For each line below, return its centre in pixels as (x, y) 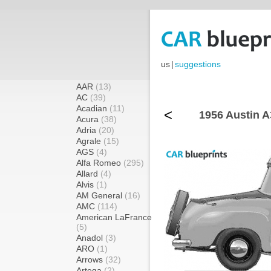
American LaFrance (114, 217)
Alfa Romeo (100, 163)
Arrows (91, 260)
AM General (100, 195)
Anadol (91, 238)
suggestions (198, 64)
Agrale (90, 141)
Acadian (93, 108)
